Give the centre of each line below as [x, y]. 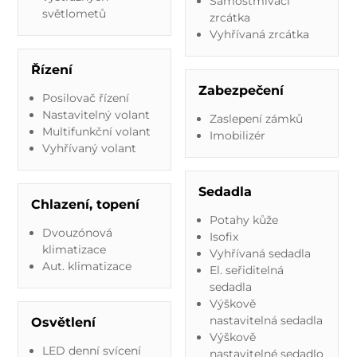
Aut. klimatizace [86, 266]
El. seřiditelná [246, 270]
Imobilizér [237, 135]
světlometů [74, 13]
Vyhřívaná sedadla [260, 253]
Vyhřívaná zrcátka [259, 34]
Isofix [224, 236]
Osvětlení [64, 322]
